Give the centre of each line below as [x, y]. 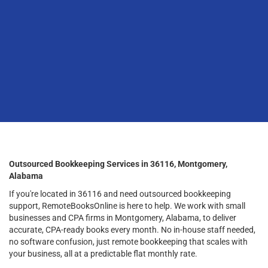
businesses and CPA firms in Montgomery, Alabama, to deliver [123, 217]
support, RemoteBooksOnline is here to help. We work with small [127, 205]
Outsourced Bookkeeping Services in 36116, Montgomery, [118, 164]
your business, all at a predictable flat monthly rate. [103, 253]
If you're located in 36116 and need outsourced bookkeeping [120, 194]
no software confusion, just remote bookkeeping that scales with [128, 241]
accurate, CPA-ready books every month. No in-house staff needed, [132, 229]
